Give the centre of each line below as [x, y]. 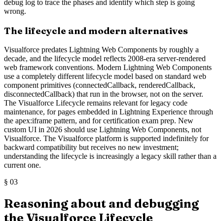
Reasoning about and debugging [101, 204]
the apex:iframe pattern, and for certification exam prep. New [99, 121]
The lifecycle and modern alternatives [96, 31]
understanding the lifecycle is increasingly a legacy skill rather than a [110, 156]
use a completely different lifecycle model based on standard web [105, 76]
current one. [22, 165]
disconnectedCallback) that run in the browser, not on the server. [104, 94]
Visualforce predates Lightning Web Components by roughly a [101, 50]
